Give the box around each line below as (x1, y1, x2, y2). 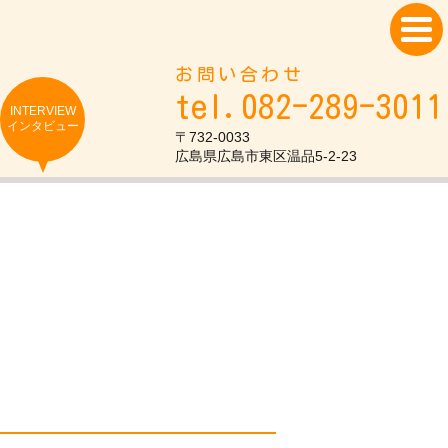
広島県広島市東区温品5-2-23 (175, 148, 357, 164)
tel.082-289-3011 (175, 90, 443, 123)
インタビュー (6, 119, 79, 133)
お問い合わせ (175, 65, 305, 83)
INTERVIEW (9, 104, 76, 118)
